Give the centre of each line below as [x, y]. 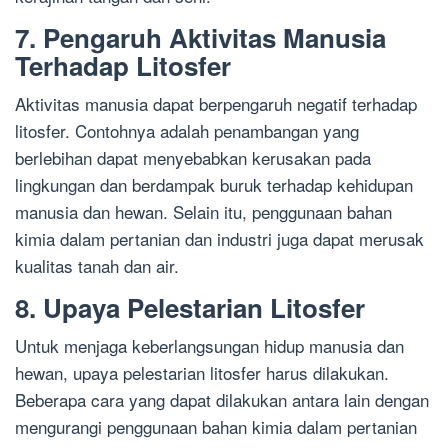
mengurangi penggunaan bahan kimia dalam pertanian [216, 427]
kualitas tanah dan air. [97, 266]
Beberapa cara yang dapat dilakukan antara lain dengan [222, 400]
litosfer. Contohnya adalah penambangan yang [187, 131]
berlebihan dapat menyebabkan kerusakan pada [193, 158]
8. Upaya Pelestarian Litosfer [190, 308]
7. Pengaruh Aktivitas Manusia [200, 38]
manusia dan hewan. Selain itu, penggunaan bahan [203, 212]
